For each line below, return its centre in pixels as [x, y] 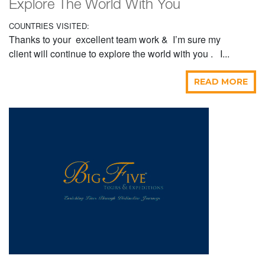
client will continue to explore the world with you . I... [119, 54]
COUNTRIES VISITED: [49, 26]
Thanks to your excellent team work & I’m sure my [115, 40]
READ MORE [221, 82]
